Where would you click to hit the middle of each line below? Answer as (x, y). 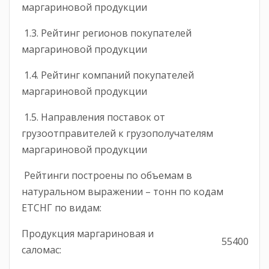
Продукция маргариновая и (88, 233)
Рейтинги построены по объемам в (107, 175)
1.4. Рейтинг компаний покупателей (108, 75)
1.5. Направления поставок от (93, 117)
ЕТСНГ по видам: (62, 207)
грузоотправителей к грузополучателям (117, 133)
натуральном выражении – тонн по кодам (122, 191)
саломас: (41, 249)
